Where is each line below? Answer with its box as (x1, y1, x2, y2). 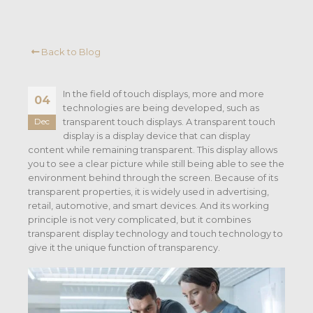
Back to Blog (39, 46, 101, 57)
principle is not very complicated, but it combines (28, 214, 251, 225)
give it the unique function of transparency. (28, 242, 220, 253)
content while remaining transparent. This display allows (28, 144, 277, 155)
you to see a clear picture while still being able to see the (28, 158, 284, 169)
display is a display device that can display (63, 130, 250, 141)
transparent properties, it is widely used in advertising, (28, 186, 269, 197)
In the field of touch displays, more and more (63, 88, 264, 99)
